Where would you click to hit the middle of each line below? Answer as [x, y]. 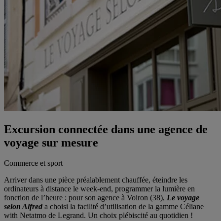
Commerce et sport [33, 163]
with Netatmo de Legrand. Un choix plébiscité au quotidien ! [98, 216]
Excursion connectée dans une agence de [106, 129]
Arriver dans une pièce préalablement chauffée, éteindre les [96, 180]
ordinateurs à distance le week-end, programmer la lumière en [99, 189]
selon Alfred [23, 207]
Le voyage [183, 198]
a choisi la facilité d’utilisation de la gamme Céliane [123, 207]
